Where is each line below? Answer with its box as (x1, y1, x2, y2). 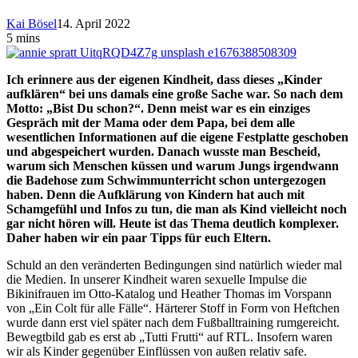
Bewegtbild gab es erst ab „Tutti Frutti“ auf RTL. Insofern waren (6, 329, 332, 344)
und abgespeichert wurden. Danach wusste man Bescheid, (6, 144, 320, 158)
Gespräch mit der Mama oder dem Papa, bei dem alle (6, 115, 295, 129)
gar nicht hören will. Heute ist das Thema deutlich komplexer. (6, 216, 339, 230)
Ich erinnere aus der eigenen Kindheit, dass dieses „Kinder (6, 72, 322, 86)
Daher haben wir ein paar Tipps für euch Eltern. (6, 230, 271, 245)
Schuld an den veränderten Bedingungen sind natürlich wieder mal (6, 257, 342, 272)
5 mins (6, 30, 40, 45)
